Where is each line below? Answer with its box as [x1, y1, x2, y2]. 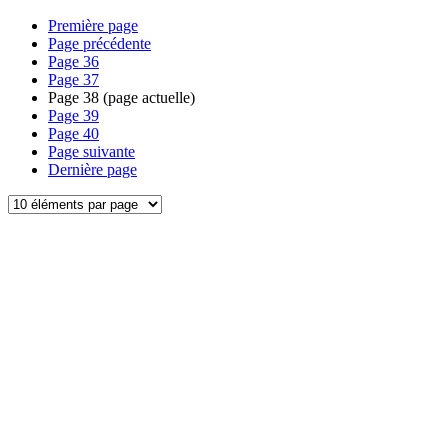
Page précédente [48, 35, 151, 52]
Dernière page [48, 161, 137, 178]
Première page [48, 17, 138, 34]
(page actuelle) [99, 89, 195, 106]
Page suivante [48, 143, 135, 160]
